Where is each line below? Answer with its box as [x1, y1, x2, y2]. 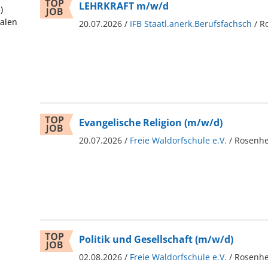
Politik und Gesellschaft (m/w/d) [78, 232, 233, 246]
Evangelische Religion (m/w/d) [78, 115, 223, 129]
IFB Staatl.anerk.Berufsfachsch [129, 17, 252, 29]
